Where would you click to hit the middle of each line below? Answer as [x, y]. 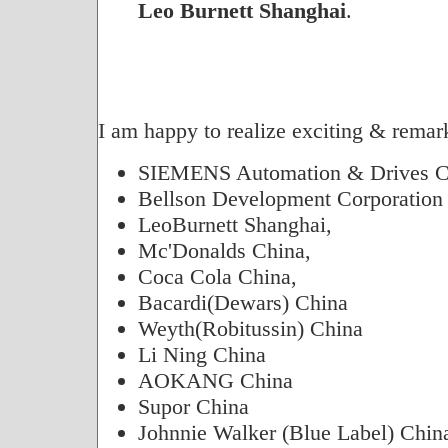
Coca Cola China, [217, 276]
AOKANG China [215, 380]
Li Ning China [201, 354]
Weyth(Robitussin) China [250, 328]
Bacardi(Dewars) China [242, 302]
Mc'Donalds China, [224, 250]
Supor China [193, 406]
